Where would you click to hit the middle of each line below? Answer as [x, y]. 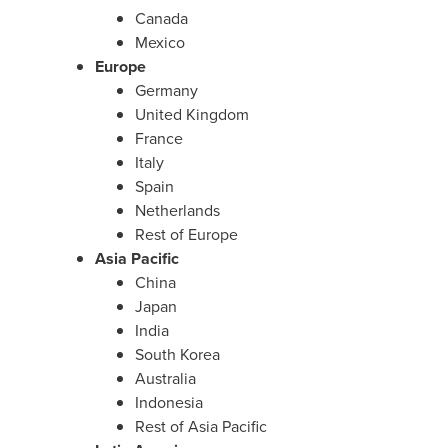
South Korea [177, 354]
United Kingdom [192, 114]
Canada [161, 18]
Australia [165, 378]
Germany [166, 90]
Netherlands [177, 210]
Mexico [160, 42]
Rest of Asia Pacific [201, 426]
